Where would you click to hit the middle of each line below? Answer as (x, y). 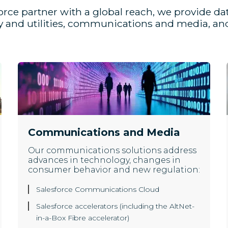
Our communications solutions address (112, 151)
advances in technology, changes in (104, 160)
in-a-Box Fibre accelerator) (82, 218)
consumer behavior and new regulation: (114, 170)
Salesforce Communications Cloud (97, 190)
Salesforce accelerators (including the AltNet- (115, 206)
